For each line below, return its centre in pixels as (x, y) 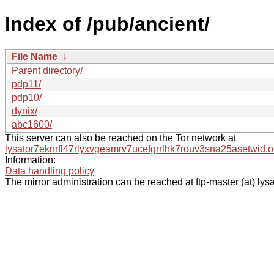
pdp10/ (27, 97)
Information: (30, 160)
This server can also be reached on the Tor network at (120, 138)
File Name (35, 56)
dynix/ (24, 111)
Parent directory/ (47, 70)
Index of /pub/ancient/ (107, 24)
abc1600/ (32, 124)
